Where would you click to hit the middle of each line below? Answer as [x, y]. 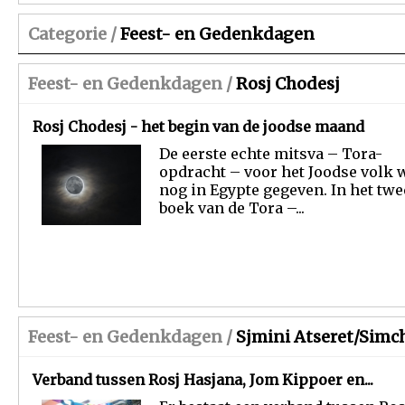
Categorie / [72, 34]
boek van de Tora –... [232, 208]
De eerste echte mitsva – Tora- [271, 154]
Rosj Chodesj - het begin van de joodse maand [198, 127]
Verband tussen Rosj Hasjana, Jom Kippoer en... [203, 380]
